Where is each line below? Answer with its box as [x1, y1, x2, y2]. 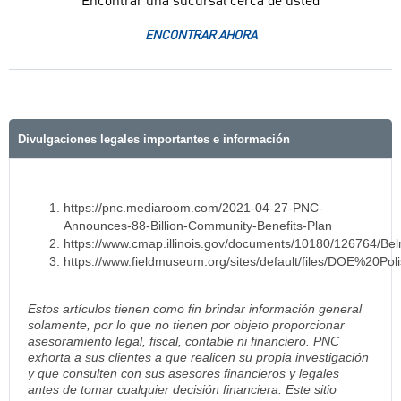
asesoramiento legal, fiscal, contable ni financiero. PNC [28, 333, 339, 348]
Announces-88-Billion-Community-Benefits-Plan [64, 218, 332, 233]
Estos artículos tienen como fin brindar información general [28, 301, 362, 316]
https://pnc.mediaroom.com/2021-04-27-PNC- [64, 200, 323, 215]
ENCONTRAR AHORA [144, 26, 257, 45]
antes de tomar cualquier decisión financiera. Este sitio [28, 381, 337, 397]
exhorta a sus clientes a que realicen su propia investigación [28, 349, 369, 364]
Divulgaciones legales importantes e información [18, 132, 290, 146]
